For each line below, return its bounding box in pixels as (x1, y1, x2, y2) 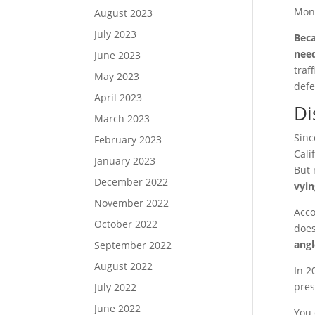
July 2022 (94, 281, 137, 294)
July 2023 (94, 27, 137, 41)
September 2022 (94, 238, 172, 252)
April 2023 (94, 91, 143, 104)
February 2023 (94, 133, 162, 146)
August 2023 (94, 6, 153, 20)
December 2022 (94, 175, 169, 188)
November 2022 (94, 196, 169, 210)
